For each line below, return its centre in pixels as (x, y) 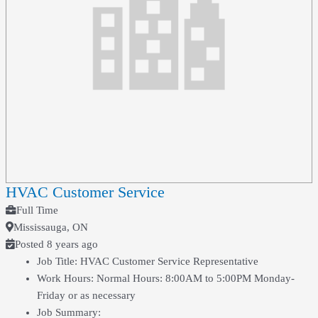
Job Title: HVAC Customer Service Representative (147, 261)
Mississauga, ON (50, 227)
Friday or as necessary (86, 295)
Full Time (37, 210)
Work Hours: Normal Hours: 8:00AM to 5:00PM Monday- (165, 278)
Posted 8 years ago (56, 244)
